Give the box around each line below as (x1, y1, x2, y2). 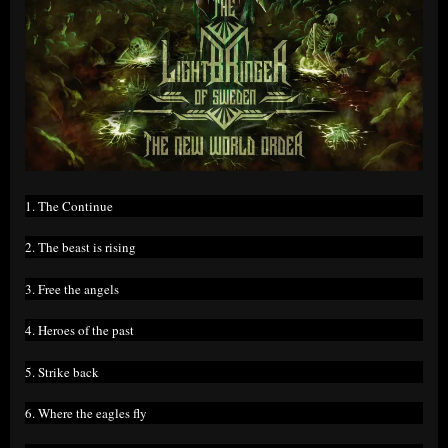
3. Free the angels (25, 279, 119, 298)
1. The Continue (25, 196, 113, 215)
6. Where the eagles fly (25, 404, 147, 423)
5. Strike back (25, 362, 99, 381)
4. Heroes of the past (25, 321, 134, 340)
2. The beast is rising (25, 238, 136, 257)
